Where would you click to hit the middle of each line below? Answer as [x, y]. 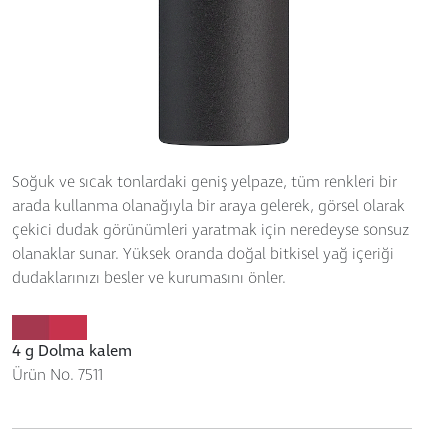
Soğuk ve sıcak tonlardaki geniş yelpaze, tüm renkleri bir [204, 183]
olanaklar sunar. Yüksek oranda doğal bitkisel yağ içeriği [203, 255]
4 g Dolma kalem [72, 352]
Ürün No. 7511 [57, 376]
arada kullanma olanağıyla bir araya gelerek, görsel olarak [208, 207]
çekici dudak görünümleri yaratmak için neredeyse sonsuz [210, 231]
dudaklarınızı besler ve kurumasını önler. [149, 279]
